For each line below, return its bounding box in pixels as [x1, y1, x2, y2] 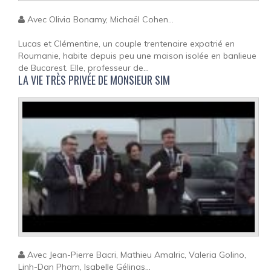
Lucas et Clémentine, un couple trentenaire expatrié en [18, 38, 235, 49]
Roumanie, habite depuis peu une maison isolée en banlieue [18, 50, 256, 61]
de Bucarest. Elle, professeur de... [18, 62, 149, 73]
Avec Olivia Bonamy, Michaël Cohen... [25, 13, 174, 25]
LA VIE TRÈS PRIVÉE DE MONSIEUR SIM [18, 71, 170, 88]
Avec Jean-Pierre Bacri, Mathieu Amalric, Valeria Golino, [25, 249, 246, 261]
